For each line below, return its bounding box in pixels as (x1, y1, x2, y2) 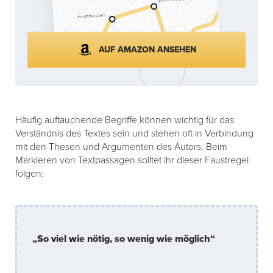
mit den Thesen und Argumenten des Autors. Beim (15, 141, 227, 154)
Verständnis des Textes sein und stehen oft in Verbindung (15, 127, 253, 140)
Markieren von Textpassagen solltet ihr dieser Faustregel (15, 154, 249, 167)
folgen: (15, 168, 44, 180)
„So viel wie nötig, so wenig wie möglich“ (32, 233, 215, 246)
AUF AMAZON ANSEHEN (98, 44, 196, 55)
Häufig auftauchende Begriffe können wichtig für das (15, 114, 234, 127)
